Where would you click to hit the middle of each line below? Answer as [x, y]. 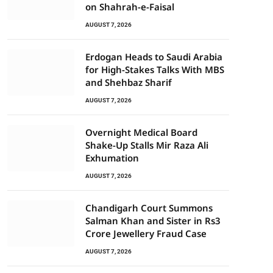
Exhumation [112, 158]
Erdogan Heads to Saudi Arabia [154, 57]
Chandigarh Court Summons [149, 208]
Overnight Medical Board [141, 132]
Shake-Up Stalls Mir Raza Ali [147, 145]
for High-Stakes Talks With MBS [155, 69]
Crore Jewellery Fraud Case [146, 233]
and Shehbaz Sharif [129, 82]
